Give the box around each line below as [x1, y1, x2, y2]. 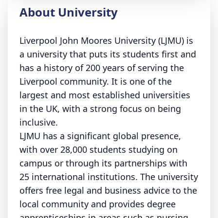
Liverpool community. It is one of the [19, 75, 172, 87]
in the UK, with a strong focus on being [19, 103, 181, 114]
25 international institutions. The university [19, 171, 198, 182]
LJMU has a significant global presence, [19, 130, 181, 142]
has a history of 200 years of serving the [19, 62, 184, 73]
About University [19, 4, 118, 20]
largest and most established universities [19, 89, 190, 101]
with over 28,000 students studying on [19, 144, 178, 155]
